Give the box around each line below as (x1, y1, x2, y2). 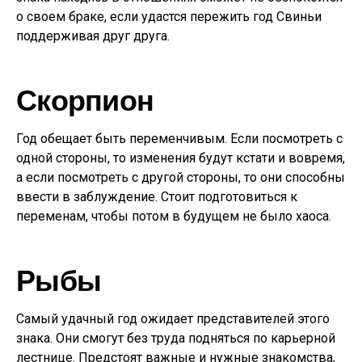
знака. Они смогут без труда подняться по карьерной (16, 330, 335, 346)
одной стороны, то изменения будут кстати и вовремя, (16, 150, 345, 166)
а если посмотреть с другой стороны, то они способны (16, 170, 345, 185)
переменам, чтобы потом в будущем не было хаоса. (16, 208, 331, 224)
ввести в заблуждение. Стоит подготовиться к (16, 189, 297, 204)
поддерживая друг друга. (16, 28, 170, 44)
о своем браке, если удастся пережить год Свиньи (16, 9, 322, 24)
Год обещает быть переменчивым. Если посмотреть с (16, 131, 343, 146)
